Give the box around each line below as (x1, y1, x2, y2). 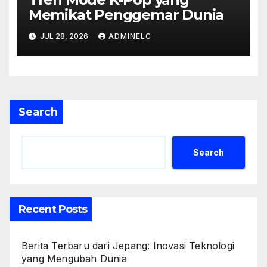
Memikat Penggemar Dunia (28, 6, 224, 24)
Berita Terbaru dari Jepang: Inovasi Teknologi (21, 240, 235, 252)
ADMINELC (108, 31, 151, 41)
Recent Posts (18, 203, 88, 216)
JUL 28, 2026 (38, 31, 90, 41)
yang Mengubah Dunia (21, 253, 127, 265)
